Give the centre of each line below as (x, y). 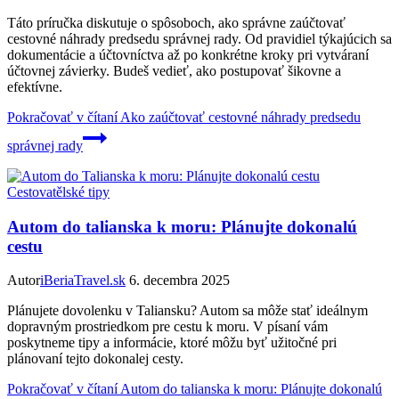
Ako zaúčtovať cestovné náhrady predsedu (239, 117)
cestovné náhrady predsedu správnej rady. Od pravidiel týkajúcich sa (199, 39)
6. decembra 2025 (179, 281)
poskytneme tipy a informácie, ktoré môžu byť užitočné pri (172, 343)
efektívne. (35, 87)
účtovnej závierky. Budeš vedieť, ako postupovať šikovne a (174, 71)
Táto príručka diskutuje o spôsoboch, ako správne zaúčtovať (176, 23)
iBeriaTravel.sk (83, 281)
